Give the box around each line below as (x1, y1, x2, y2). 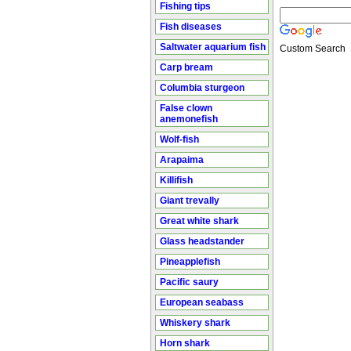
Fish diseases (160, 21, 222, 32)
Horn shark (160, 338, 210, 349)
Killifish (160, 175, 193, 186)
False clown (160, 103, 212, 114)
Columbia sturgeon (160, 82, 244, 93)
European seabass (160, 297, 244, 308)
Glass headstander (160, 236, 244, 247)
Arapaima (160, 154, 204, 165)
